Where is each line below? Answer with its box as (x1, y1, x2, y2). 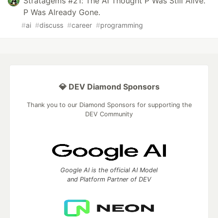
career (72, 21, 92, 29)
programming (100, 21, 143, 29)
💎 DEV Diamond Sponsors (58, 82, 160, 91)
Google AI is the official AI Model (60, 166, 158, 174)
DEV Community (85, 110, 133, 118)
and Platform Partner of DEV (67, 176, 151, 183)
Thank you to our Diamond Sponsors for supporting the (26, 101, 192, 109)
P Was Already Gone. (23, 7, 100, 17)
